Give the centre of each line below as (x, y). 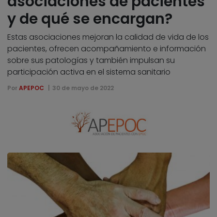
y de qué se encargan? (90, 19)
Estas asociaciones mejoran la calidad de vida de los (108, 37)
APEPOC (31, 88)
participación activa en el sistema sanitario (89, 72)
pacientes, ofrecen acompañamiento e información (107, 48)
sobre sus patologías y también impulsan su (91, 60)
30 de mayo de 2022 (83, 88)
